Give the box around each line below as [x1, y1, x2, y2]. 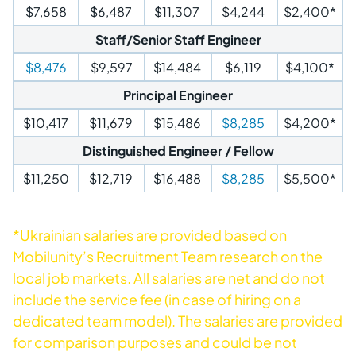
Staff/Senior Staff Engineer [95, 31, 261, 48]
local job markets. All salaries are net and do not [13, 269, 325, 287]
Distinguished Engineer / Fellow [82, 142, 274, 159]
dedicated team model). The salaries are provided [13, 311, 342, 330]
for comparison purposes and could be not [13, 333, 297, 351]
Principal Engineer [123, 87, 233, 103]
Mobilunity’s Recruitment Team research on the [13, 247, 323, 265]
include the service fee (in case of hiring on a [13, 290, 301, 308]
